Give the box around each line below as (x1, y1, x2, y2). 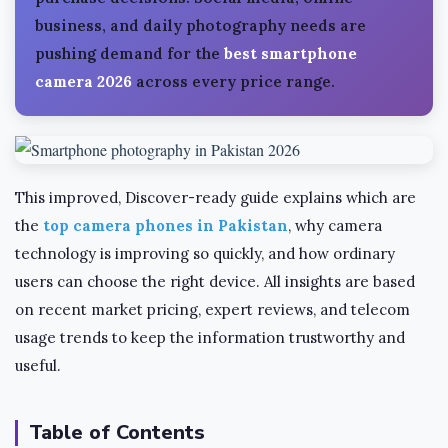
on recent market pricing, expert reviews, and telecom (15, 300, 410, 320)
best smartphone (224, 44, 357, 64)
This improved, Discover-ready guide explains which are (15, 188, 416, 208)
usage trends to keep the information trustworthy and (15, 328, 405, 348)
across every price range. (132, 72, 335, 92)
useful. (15, 356, 61, 376)
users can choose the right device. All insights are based (15, 272, 415, 292)
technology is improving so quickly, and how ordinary (15, 244, 395, 264)
